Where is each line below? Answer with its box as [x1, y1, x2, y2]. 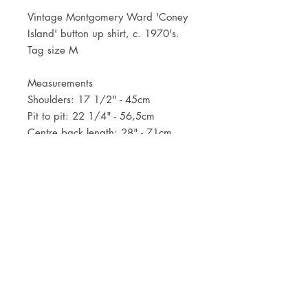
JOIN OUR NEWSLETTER [52, 194, 168, 206]
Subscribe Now [75, 258, 145, 272]
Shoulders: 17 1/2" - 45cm [27, 93, 151, 106]
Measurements [27, 76, 93, 89]
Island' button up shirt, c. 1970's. [27, 27, 179, 40]
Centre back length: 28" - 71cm [27, 126, 172, 139]
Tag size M [27, 43, 78, 56]
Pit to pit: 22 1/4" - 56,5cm [27, 109, 155, 122]
